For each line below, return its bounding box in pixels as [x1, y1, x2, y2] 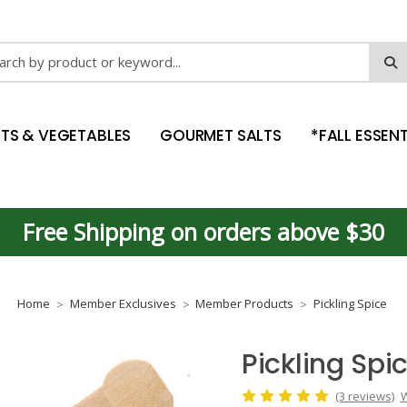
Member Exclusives [69, 295, 176, 312]
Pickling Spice [313, 295, 387, 312]
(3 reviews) [334, 387, 394, 404]
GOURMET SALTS [160, 124, 282, 146]
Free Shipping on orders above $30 [23, 216, 384, 247]
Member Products [195, 295, 293, 312]
